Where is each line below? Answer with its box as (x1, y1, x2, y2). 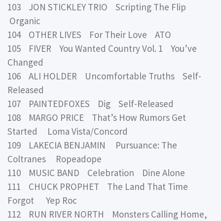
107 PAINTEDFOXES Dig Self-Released (7, 98, 174, 110)
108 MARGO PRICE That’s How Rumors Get (7, 111, 186, 124)
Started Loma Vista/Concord (7, 125, 128, 138)
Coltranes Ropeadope (7, 153, 102, 165)
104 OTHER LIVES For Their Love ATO (7, 29, 171, 41)
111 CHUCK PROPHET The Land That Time (7, 181, 188, 193)
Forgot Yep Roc (7, 194, 77, 207)
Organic (7, 15, 40, 27)
